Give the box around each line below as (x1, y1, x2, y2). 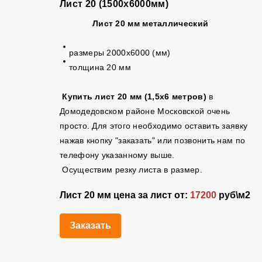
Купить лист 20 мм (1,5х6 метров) (62, 92, 206, 101)
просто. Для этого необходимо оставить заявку (60, 121, 248, 130)
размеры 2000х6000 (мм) (69, 48, 171, 57)
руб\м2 (216, 190, 250, 200)
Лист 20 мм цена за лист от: (60, 190, 190, 200)
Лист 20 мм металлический (92, 19, 209, 28)
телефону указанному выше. (60, 150, 180, 160)
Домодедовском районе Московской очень (60, 106, 230, 116)
